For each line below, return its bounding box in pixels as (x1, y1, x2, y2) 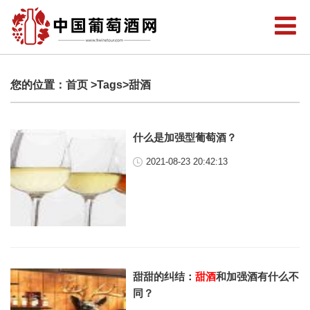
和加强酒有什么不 (216, 271, 300, 282)
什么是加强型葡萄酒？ (133, 131, 237, 143)
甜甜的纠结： (133, 271, 196, 282)
